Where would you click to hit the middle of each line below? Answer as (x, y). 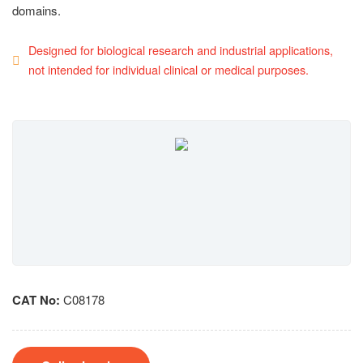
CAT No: (36, 300)
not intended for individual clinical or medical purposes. (169, 69)
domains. (36, 10)
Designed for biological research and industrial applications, (181, 50)
